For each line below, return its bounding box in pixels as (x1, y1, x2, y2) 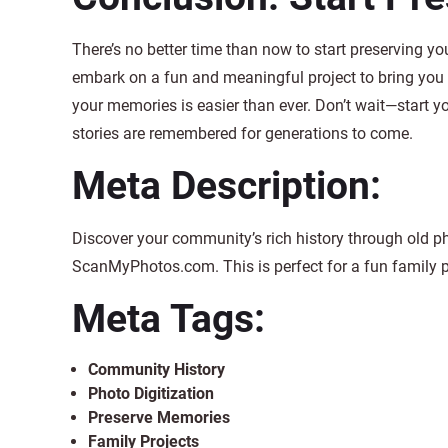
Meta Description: (72, 163, 381, 209)
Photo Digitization (88, 384, 214, 403)
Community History (88, 360, 225, 379)
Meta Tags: (72, 296, 265, 342)
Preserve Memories (88, 408, 230, 427)
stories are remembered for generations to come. (72, 124, 413, 143)
